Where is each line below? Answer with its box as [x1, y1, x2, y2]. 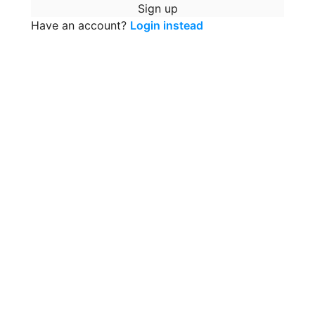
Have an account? [31, 18, 127, 32]
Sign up [137, 1, 178, 15]
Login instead [130, 18, 203, 32]
